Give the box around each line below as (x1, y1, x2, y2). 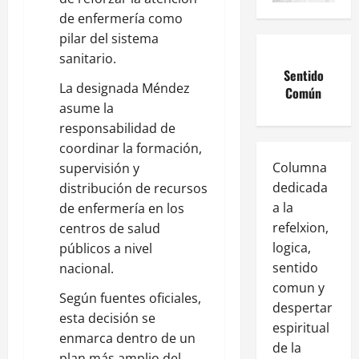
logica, (272, 238, 311, 256)
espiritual (272, 318, 329, 337)
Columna (272, 158, 327, 176)
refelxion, (272, 218, 329, 236)
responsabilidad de (59, 119, 175, 137)
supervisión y (59, 159, 139, 177)
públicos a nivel (59, 239, 152, 257)
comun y (272, 278, 325, 296)
